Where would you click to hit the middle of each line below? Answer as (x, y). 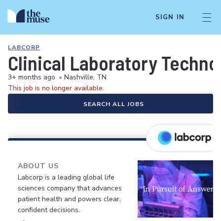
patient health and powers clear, (69, 199)
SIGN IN (170, 17)
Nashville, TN (85, 77)
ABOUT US (38, 166)
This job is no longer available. (56, 88)
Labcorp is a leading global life (66, 177)
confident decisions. (49, 210)
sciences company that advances (70, 188)
